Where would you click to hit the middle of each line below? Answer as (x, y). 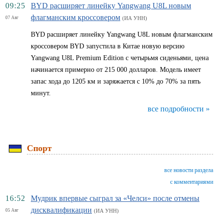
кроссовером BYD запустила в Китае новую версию (108, 46)
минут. (41, 93)
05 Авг (12, 210)
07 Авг (12, 18)
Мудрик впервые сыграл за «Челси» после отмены (115, 198)
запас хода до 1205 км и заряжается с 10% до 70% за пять (116, 81)
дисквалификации (61, 210)
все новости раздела (189, 170)
